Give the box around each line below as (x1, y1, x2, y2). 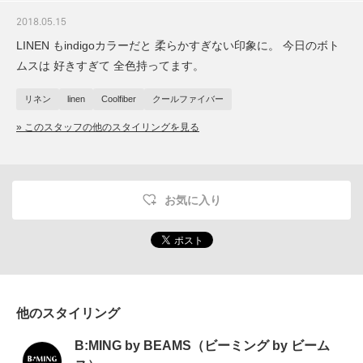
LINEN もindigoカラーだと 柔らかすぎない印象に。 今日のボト (16, 38, 340, 52)
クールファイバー (152, 93, 224, 104)
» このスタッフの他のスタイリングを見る (16, 121, 199, 133)
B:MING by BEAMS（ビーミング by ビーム (75, 338, 330, 352)
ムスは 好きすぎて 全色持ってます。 (16, 58, 204, 72)
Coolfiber (101, 93, 136, 104)
